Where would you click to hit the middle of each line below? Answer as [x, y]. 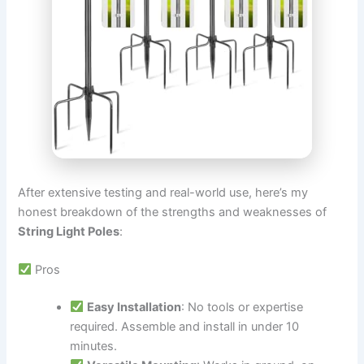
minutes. [94, 346]
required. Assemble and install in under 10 [185, 326]
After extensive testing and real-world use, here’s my [163, 192]
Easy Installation [134, 307]
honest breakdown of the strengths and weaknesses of [173, 212]
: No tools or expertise [242, 307]
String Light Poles [69, 231]
